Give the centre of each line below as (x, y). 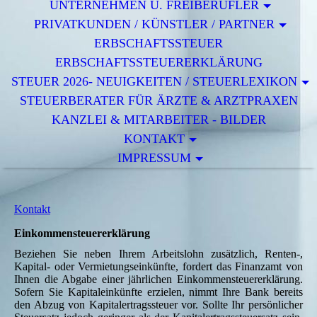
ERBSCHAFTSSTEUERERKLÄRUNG (158, 62)
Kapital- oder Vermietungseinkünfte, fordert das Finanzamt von (158, 267)
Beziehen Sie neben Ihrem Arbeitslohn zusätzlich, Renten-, (158, 254)
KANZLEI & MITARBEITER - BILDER (158, 120)
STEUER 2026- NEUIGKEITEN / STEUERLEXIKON (155, 81)
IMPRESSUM (155, 158)
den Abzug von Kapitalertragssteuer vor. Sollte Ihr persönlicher (158, 305)
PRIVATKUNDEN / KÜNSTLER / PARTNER (155, 24)
